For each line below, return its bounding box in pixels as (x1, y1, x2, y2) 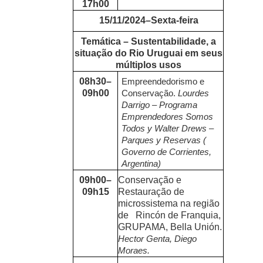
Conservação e (117, 175, 181, 186)
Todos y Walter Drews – (122, 124, 214, 134)
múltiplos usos (115, 60, 181, 70)
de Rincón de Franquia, (117, 210, 221, 221)
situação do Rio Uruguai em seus (74, 48, 222, 59)
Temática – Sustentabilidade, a (80, 36, 216, 47)
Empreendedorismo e (122, 77, 205, 87)
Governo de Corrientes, (122, 147, 212, 157)
